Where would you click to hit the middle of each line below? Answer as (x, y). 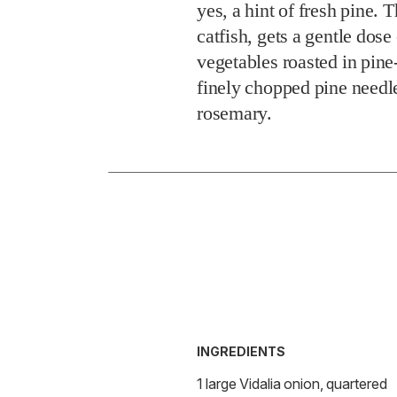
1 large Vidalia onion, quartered (292, 384)
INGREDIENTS (241, 352)
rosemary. (235, 113)
